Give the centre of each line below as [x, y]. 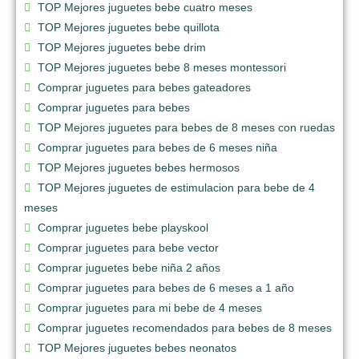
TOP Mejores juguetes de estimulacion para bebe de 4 [176, 187]
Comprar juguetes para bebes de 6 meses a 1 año [166, 287]
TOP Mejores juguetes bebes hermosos [139, 167]
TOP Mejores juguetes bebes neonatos [137, 347]
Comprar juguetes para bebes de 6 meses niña [157, 147]
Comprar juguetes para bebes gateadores [144, 87]
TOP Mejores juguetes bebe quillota [129, 27]
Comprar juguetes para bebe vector [128, 247]
